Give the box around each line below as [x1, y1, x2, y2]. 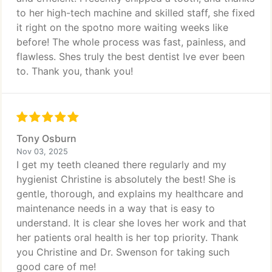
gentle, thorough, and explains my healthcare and [16, 188, 243, 200]
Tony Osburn [16, 132, 76, 144]
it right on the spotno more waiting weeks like [16, 21, 228, 33]
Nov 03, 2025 [16, 147, 68, 156]
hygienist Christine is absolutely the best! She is [16, 173, 236, 185]
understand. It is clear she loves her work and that [16, 217, 246, 229]
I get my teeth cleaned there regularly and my [16, 158, 226, 171]
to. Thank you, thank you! [16, 65, 133, 77]
